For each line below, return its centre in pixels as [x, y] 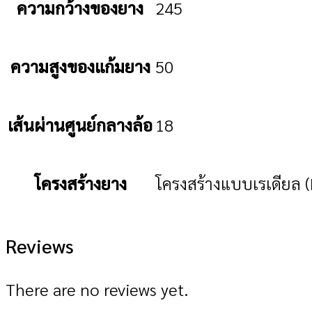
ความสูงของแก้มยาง [80, 66]
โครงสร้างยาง [80, 183]
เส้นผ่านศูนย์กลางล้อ [80, 124]
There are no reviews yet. [97, 289]
